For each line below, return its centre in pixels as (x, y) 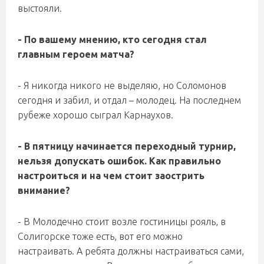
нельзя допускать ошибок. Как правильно (119, 161)
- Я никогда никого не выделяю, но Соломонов (122, 85)
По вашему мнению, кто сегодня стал (115, 39)
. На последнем (208, 100)
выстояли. (40, 8)
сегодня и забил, (55, 100)
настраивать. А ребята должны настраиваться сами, (131, 251)
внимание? (44, 190)
